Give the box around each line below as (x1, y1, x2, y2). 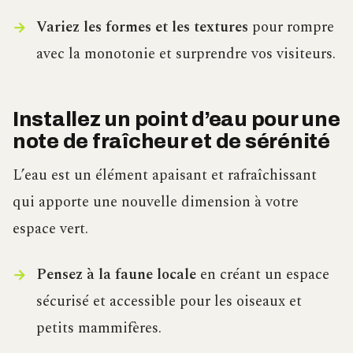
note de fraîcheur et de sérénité (13, 130, 330, 152)
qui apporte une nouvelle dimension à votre (13, 191, 299, 214)
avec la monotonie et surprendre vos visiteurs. (35, 43, 336, 66)
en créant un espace (195, 263, 329, 287)
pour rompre (247, 16, 334, 39)
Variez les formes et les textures (35, 16, 248, 39)
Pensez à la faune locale (35, 263, 196, 287)
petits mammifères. (35, 317, 162, 340)
